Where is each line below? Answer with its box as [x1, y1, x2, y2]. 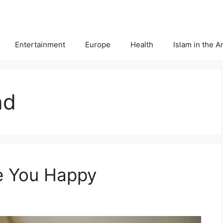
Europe [85, 40, 111, 49]
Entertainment [15, 40, 65, 49]
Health [130, 40, 153, 49]
